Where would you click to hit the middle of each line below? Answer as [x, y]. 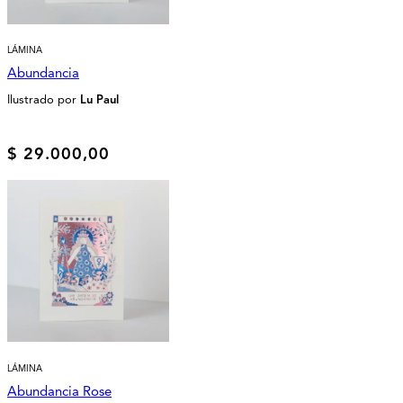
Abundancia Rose [59, 391]
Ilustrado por [44, 100]
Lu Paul [99, 100]
